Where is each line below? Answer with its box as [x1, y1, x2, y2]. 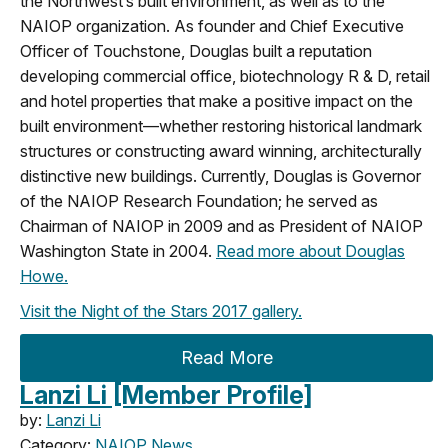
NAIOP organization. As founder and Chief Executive [20, 15, 404, 36]
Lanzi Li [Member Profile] [20, 379, 313, 410]
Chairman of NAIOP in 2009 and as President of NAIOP [20, 215, 423, 236]
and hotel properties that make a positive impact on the [20, 90, 413, 111]
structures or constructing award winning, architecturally [20, 140, 422, 161]
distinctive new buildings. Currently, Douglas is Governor [20, 165, 421, 186]
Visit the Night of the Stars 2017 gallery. [20, 300, 302, 321]
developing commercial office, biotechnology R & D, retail [20, 65, 430, 86]
